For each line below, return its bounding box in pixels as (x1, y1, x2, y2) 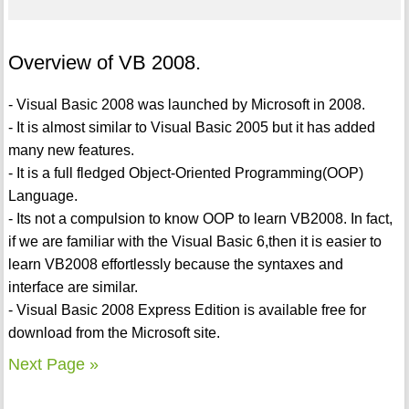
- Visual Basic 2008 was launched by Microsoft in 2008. (7, 97, 365, 113)
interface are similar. (7, 279, 138, 296)
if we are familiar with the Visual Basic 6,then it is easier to (7, 234, 382, 250)
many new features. (7, 142, 134, 159)
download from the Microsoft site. (7, 325, 220, 341)
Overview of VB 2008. (7, 51, 201, 75)
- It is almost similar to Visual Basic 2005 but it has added (7, 120, 375, 136)
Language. (7, 188, 78, 204)
